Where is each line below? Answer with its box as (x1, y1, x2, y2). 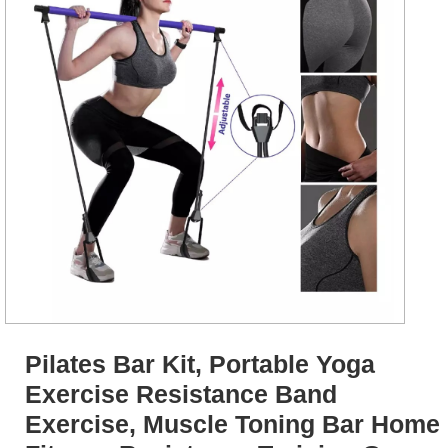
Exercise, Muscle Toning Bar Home (25, 410, 440, 438)
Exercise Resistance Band (25, 380, 337, 408)
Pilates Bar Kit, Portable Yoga (25, 350, 375, 378)
